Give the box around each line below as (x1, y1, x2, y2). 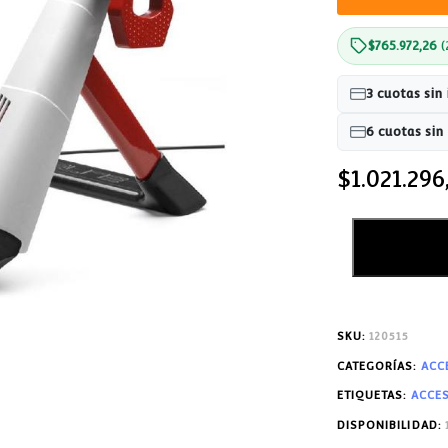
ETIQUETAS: (336, 389, 411, 403)
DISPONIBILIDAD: (336, 418, 446, 432)
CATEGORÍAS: (336, 359, 421, 373)
